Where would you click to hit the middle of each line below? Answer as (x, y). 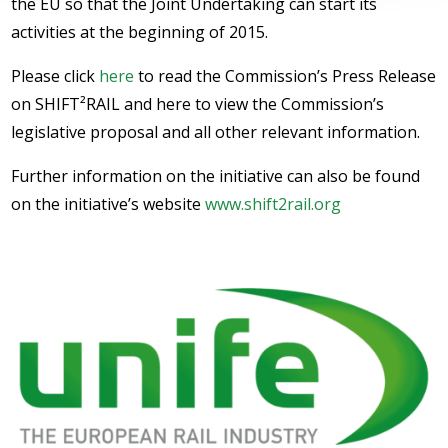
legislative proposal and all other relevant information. (216, 132)
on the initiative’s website (108, 204)
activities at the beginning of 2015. (140, 32)
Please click (55, 76)
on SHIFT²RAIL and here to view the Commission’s (198, 104)
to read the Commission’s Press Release (285, 76)
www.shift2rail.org (273, 204)
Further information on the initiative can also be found (216, 176)
